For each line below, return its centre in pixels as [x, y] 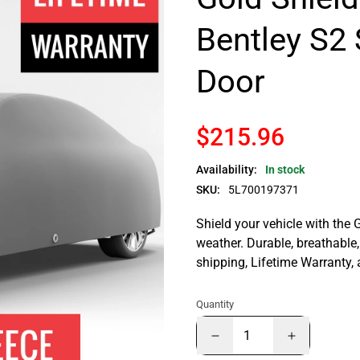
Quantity [215, 305]
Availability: [227, 170]
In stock [285, 170]
